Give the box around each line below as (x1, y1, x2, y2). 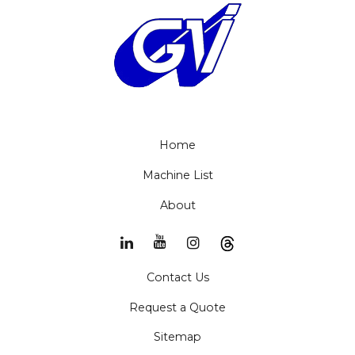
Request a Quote (129, 300, 226, 315)
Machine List (142, 167, 213, 182)
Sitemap (154, 330, 201, 345)
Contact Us (146, 269, 209, 284)
